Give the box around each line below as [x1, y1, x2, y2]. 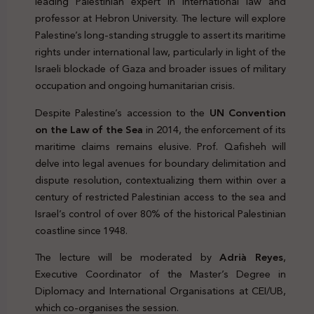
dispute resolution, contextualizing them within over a [35, 170, 286, 189]
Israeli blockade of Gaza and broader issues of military [35, 60, 286, 78]
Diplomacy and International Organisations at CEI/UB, [35, 282, 286, 301]
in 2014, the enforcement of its [143, 120, 287, 139]
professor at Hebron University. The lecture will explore [35, 9, 286, 28]
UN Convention [209, 103, 287, 122]
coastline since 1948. [35, 221, 128, 240]
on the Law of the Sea [35, 120, 144, 139]
